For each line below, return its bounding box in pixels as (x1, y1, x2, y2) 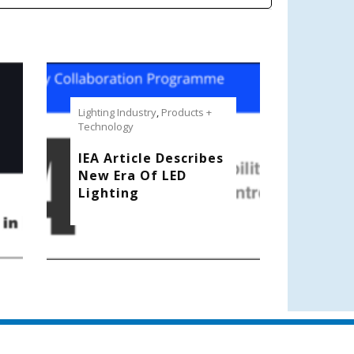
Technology (78, 119, 134, 134)
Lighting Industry (78, 105, 156, 120)
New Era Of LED (78, 167, 186, 185)
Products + (161, 105, 212, 120)
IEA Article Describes (78, 149, 224, 168)
